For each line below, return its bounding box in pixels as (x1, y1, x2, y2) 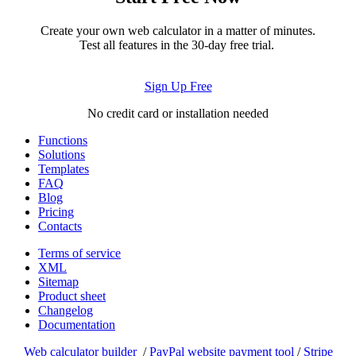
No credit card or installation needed (87, 106, 269, 120)
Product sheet (38, 288, 106, 303)
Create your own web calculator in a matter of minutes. (41, 23, 315, 37)
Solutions (38, 147, 85, 161)
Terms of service (38, 246, 121, 260)
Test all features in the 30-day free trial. (79, 37, 277, 52)
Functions (38, 133, 87, 147)
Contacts (38, 219, 82, 233)
